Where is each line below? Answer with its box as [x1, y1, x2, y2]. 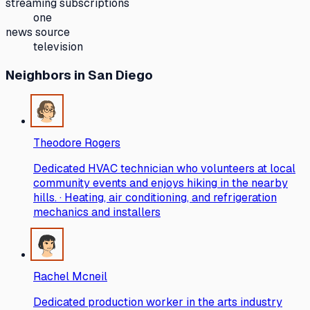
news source [6, 24, 70, 39]
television [33, 39, 83, 54]
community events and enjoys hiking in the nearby [33, 176, 288, 191]
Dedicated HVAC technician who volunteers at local [33, 161, 295, 176]
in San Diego [71, 66, 153, 84]
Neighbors [6, 66, 71, 84]
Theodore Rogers [33, 136, 120, 151]
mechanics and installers [33, 205, 161, 220]
